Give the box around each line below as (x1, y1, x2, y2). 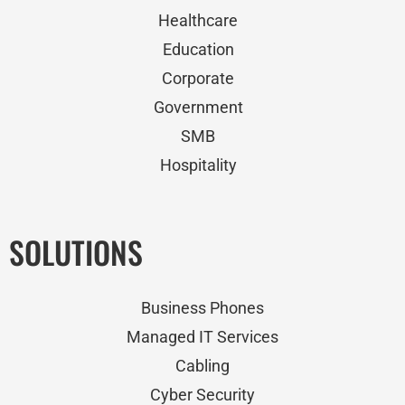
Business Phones (141, 298, 264, 317)
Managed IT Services (127, 327, 278, 346)
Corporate (162, 69, 234, 88)
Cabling (175, 356, 230, 375)
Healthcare (158, 11, 238, 30)
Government (153, 98, 243, 117)
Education (162, 40, 234, 59)
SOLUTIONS (9, 229, 143, 275)
